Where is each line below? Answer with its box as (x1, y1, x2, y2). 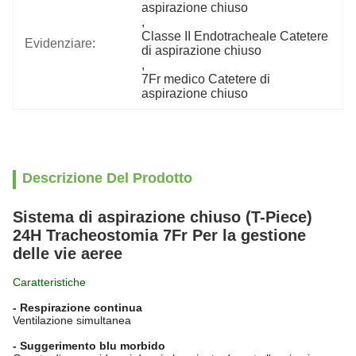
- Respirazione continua (13, 301, 142, 314)
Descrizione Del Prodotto (22, 170, 192, 186)
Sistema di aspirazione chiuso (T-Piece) (13, 208, 312, 226)
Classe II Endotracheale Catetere (141, 29, 329, 43)
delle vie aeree (13, 245, 122, 262)
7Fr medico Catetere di (141, 72, 271, 86)
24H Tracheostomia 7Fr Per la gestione (13, 226, 306, 244)
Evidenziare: (25, 37, 95, 50)
